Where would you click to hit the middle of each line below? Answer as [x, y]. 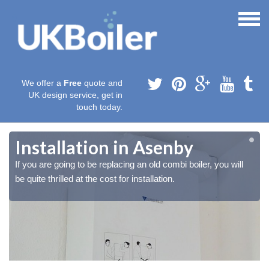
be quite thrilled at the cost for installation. [95, 179]
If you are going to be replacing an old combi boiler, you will [129, 165]
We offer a [43, 83]
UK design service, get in [75, 95]
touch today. [99, 107]
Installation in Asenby [104, 147]
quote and [102, 83]
